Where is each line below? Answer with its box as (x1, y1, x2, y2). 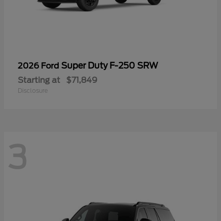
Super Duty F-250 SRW (61, 60, 158, 71)
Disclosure (18, 86, 48, 94)
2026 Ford (18, 61, 61, 71)
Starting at (18, 75, 60, 85)
